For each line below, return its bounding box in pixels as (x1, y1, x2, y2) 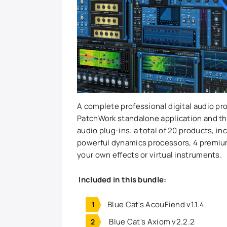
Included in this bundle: (77, 174, 167, 185)
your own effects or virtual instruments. (77, 149, 222, 160)
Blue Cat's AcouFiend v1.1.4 (107, 199, 205, 210)
